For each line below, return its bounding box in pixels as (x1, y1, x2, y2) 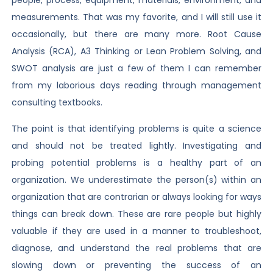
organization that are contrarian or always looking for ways (11, 190, 262, 203)
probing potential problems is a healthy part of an (11, 156, 262, 169)
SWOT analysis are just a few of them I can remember (11, 62, 262, 75)
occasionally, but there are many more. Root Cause (11, 28, 262, 41)
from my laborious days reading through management (11, 79, 262, 92)
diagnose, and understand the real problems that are (11, 241, 262, 254)
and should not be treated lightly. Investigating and (11, 139, 262, 152)
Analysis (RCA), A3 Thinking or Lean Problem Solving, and (11, 45, 262, 58)
